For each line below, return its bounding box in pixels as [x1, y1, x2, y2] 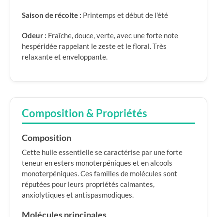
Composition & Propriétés [22, 107, 147, 120]
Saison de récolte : [22, 11, 81, 19]
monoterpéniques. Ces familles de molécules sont [22, 169, 177, 178]
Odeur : [22, 31, 46, 40]
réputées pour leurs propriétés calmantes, [22, 180, 155, 188]
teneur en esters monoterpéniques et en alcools [22, 158, 172, 167]
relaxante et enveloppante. [22, 52, 108, 61]
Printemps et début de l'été [81, 11, 168, 19]
